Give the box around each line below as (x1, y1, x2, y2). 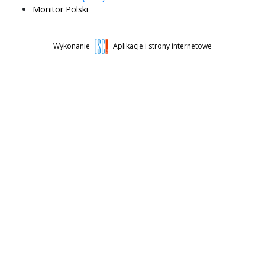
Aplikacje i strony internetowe (113, 40, 212, 51)
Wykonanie (53, 40, 92, 51)
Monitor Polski (33, 3, 88, 15)
